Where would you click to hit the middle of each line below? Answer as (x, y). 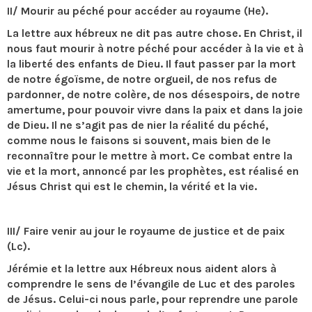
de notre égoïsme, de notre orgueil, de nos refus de (142, 79)
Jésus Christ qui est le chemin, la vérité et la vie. (132, 186)
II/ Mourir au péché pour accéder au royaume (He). (138, 11)
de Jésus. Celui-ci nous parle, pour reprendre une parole (153, 299)
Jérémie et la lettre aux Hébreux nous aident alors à (142, 268)
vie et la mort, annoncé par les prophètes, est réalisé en (153, 171)
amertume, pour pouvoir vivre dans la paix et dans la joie (155, 110)
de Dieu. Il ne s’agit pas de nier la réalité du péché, (138, 125)
